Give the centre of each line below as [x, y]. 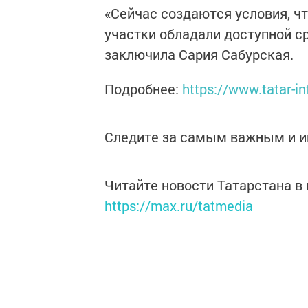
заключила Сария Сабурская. [199, 54]
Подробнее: [143, 89]
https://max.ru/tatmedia [179, 206]
